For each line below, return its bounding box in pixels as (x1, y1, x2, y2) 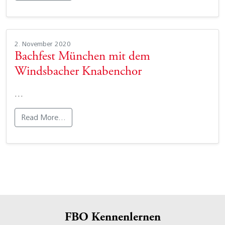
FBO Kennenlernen (64, 212, 161, 224)
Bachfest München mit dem (15, 51, 150, 63)
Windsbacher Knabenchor (15, 66, 142, 78)
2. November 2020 (15, 40, 71, 48)
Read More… (21, 113, 66, 122)
